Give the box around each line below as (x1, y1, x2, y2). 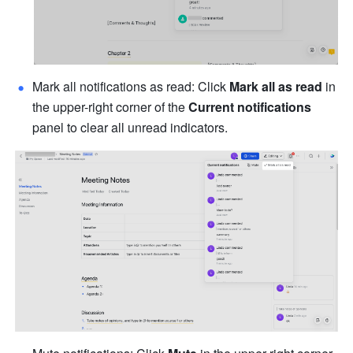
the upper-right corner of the (32, 98, 189, 117)
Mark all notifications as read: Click (32, 77, 230, 96)
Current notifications (188, 98, 312, 117)
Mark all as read (229, 77, 323, 96)
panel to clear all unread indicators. (32, 118, 229, 137)
